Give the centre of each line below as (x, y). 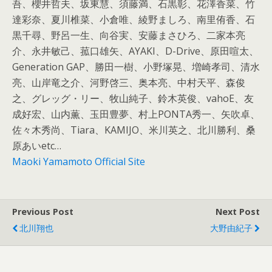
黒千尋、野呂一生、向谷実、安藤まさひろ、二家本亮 (129, 35)
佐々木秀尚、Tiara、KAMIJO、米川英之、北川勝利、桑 (134, 130)
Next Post (238, 212)
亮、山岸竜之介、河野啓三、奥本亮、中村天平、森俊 (129, 83)
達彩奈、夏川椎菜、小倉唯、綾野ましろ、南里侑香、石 (134, 19)
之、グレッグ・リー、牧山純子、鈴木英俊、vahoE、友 (133, 98)
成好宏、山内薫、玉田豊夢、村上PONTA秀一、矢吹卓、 (136, 114)
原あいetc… (37, 146)
